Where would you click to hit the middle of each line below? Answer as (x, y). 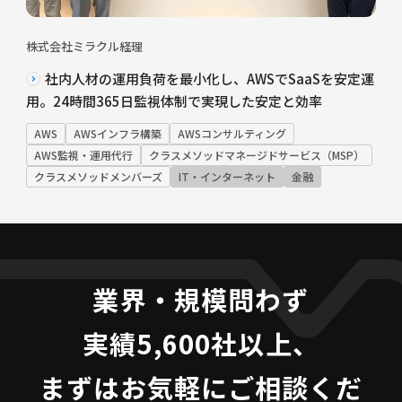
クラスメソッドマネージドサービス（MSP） (256, 155)
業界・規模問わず (201, 299)
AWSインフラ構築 (117, 134)
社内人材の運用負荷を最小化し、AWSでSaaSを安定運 (209, 79)
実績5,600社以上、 (201, 343)
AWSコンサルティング (232, 134)
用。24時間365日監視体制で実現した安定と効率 (174, 101)
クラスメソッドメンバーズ (98, 177)
